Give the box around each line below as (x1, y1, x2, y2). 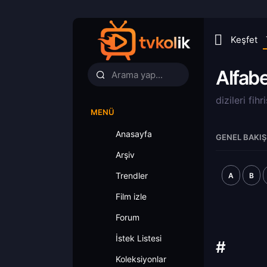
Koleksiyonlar (116, 254, 166, 264)
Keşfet (231, 34, 257, 45)
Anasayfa (116, 129, 152, 139)
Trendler (116, 170, 148, 181)
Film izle (116, 191, 147, 201)
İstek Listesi (116, 233, 162, 243)
